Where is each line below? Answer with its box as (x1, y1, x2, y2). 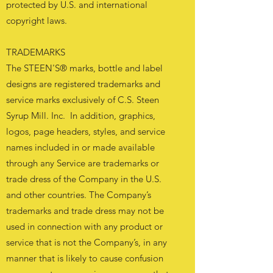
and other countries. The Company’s (6, 189, 151, 200)
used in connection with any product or (6, 221, 163, 232)
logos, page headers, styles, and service (6, 126, 165, 137)
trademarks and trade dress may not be (6, 205, 164, 216)
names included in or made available (6, 141, 155, 153)
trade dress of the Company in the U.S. (6, 173, 161, 185)
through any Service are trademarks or (6, 157, 159, 169)
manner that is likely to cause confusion (6, 252, 163, 264)
